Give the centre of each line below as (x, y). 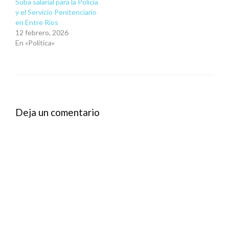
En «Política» (35, 43)
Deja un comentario (58, 112)
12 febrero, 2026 (42, 33)
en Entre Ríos (37, 22)
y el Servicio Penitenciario (56, 12)
